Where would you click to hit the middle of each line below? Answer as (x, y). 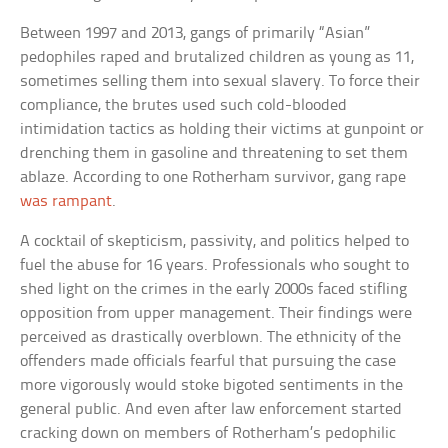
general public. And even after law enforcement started (211, 410)
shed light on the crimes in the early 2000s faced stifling (214, 290)
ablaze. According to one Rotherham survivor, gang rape (213, 178)
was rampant (66, 202)
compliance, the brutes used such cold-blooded (184, 106)
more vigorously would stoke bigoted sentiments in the (212, 386)
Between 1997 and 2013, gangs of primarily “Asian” (195, 34)
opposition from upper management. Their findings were (216, 314)
